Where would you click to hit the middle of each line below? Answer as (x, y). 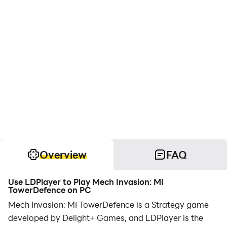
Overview (63, 155)
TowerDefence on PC (50, 190)
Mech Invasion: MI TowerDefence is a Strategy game (108, 204)
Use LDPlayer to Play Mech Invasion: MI (86, 182)
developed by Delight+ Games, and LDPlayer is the (106, 218)
